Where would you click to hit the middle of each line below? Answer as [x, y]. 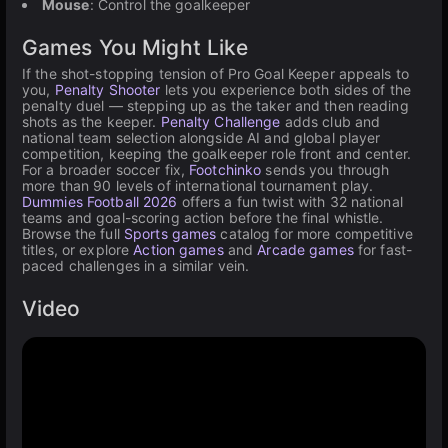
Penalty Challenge [220, 121]
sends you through [325, 169]
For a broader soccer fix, [106, 169]
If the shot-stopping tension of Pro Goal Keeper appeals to [215, 73]
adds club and [330, 121]
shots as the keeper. [91, 121]
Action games [178, 249]
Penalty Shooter [107, 89]
